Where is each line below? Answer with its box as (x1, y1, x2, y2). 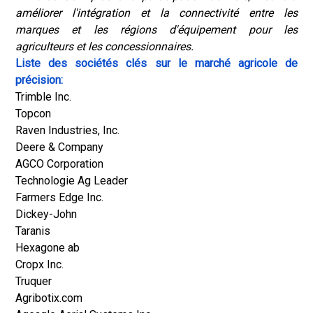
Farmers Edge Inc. (15, 191, 103, 204)
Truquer (15, 275, 52, 288)
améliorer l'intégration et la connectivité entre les (15, 6, 298, 20)
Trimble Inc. (15, 90, 71, 103)
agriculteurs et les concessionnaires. (15, 40, 194, 53)
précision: (15, 73, 63, 87)
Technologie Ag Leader (15, 174, 128, 187)
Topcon (15, 107, 51, 120)
